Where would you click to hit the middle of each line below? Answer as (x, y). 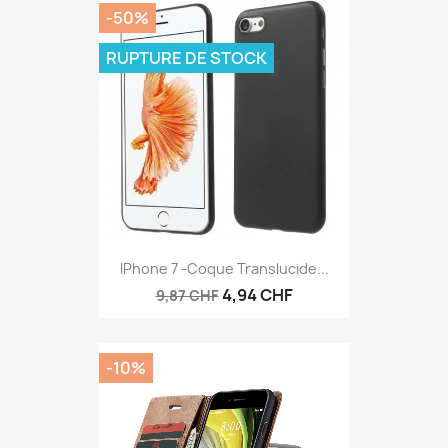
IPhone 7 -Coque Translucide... (224, 269)
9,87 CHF (187, 296)
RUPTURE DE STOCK (186, 58)
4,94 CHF (257, 295)
